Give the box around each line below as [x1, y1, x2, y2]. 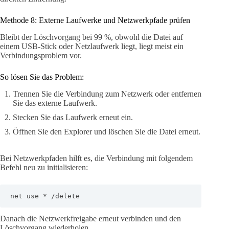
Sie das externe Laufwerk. [13, 98, 97, 107]
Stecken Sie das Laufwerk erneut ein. [13, 112, 133, 122]
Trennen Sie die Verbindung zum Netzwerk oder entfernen [13, 89, 201, 98]
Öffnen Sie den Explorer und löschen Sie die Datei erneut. [13, 127, 200, 136]
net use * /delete [10, 192, 80, 200]
